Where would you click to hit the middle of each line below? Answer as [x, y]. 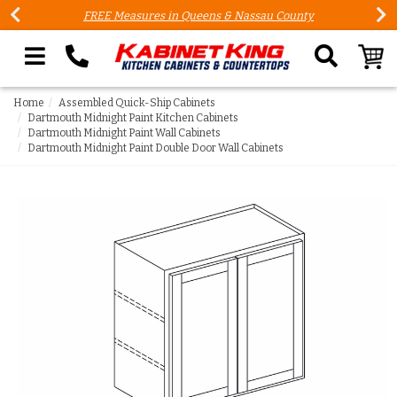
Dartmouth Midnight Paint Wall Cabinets [124, 132]
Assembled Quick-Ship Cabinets [137, 102]
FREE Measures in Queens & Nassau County [198, 15]
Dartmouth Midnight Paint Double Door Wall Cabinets [156, 148]
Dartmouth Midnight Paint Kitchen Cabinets [133, 117]
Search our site [63, 92]
